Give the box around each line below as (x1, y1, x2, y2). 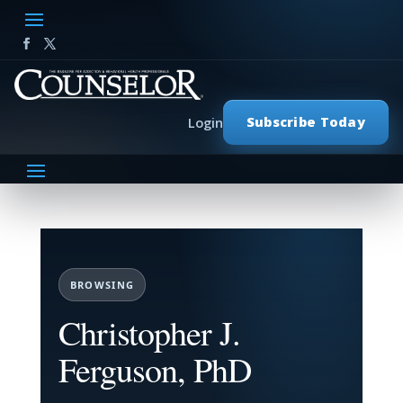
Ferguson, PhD (58, 346, 251, 392)
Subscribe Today (246, 113, 365, 131)
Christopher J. (58, 309, 240, 355)
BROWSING (69, 278, 135, 291)
